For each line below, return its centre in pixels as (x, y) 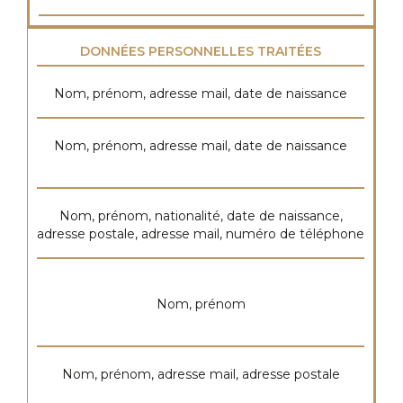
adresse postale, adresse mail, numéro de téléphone (201, 234)
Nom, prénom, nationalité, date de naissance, (201, 216)
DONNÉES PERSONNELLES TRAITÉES (201, 51)
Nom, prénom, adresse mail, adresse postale (201, 374)
